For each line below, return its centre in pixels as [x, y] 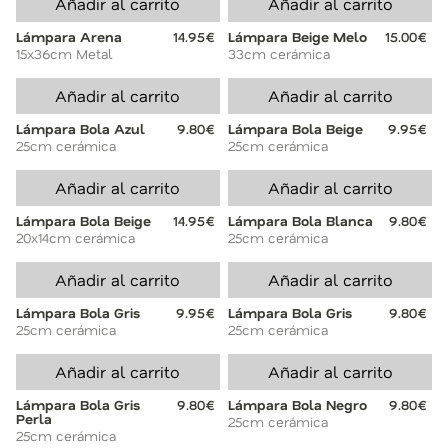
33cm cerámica [279, 54]
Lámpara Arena [69, 37]
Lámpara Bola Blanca [301, 221]
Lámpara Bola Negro [298, 405]
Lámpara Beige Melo [298, 37]
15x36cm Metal [64, 54]
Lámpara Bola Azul [80, 129]
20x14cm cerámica [75, 238]
